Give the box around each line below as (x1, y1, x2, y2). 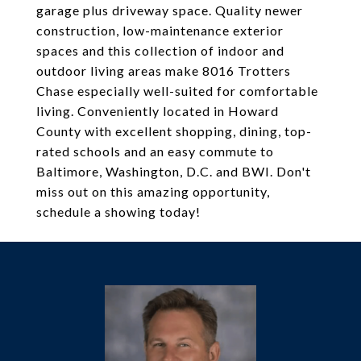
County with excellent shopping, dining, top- (36, 123, 312, 139)
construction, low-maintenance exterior (36, 23, 284, 38)
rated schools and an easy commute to (36, 143, 274, 159)
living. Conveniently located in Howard (36, 103, 279, 118)
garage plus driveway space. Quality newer (36, 2, 303, 18)
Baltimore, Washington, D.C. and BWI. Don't (36, 164, 311, 179)
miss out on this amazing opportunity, (36, 184, 270, 199)
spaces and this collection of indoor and (36, 43, 284, 58)
